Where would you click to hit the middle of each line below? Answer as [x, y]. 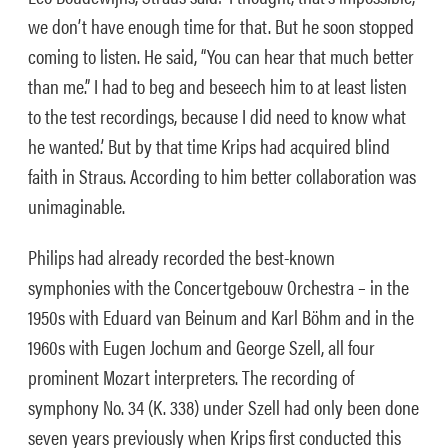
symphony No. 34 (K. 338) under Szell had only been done [223, 406]
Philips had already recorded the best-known [181, 256]
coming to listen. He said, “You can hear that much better [221, 55]
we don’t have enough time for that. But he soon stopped [221, 25]
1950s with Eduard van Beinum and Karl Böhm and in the [221, 316]
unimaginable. [76, 205]
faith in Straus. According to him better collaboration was [222, 175]
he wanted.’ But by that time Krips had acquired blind [209, 145]
